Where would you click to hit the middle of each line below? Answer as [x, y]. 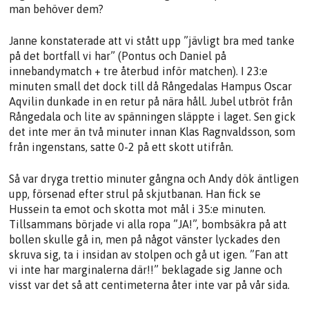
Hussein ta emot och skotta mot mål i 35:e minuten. [138, 209]
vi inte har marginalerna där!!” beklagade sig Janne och [146, 269]
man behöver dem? [57, 9]
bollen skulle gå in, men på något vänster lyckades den [145, 239]
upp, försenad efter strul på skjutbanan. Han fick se [135, 193]
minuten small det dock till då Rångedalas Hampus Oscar [151, 86]
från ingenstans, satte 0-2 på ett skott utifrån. [121, 147]
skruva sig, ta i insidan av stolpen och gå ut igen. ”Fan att [149, 254]
